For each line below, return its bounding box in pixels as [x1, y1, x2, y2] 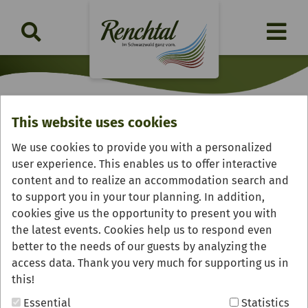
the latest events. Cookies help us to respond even [12, 223, 272, 236]
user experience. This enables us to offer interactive [12, 157, 277, 170]
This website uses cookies [12, 113, 177, 131]
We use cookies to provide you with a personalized [12, 140, 272, 154]
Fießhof [10, 128, 79, 153]
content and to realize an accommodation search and [12, 173, 289, 187]
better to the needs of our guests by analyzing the [12, 239, 267, 253]
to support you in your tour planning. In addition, [12, 190, 265, 203]
